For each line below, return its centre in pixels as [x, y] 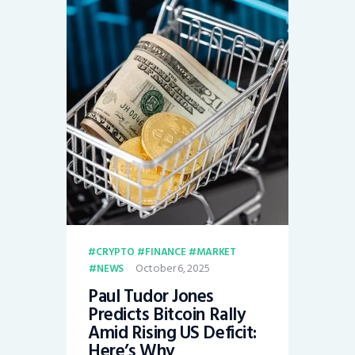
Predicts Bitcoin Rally [167, 315]
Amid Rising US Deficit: [172, 333]
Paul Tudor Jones [151, 297]
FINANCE [166, 252]
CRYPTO [115, 252]
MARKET [216, 252]
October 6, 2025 [172, 269]
